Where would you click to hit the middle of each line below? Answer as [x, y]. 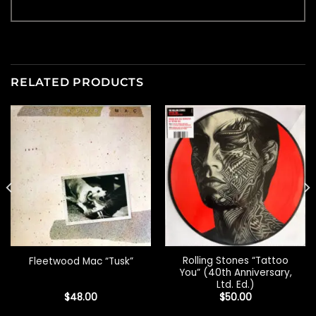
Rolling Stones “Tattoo [235, 261]
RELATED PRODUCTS [77, 83]
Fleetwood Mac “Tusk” [81, 261]
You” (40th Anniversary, [235, 273]
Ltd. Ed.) [235, 285]
